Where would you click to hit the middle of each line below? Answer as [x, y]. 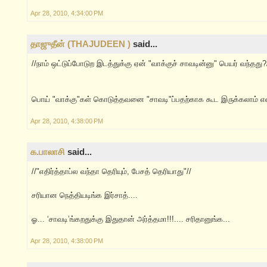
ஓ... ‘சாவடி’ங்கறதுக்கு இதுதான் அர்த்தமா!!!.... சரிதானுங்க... [131, 219]
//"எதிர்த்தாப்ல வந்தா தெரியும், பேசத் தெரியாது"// [111, 172]
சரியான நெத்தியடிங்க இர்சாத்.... [85, 195]
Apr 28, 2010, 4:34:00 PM [67, 13]
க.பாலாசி [48, 152]
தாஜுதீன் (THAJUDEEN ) [80, 44]
